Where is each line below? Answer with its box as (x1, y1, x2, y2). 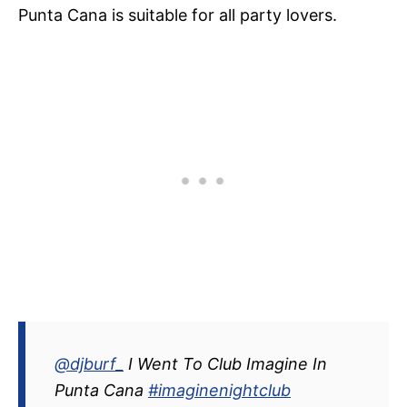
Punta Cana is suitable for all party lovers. (18, 5, 337, 25)
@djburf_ (55, 354, 124, 374)
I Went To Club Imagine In (124, 354, 327, 374)
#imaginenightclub (148, 381, 291, 401)
